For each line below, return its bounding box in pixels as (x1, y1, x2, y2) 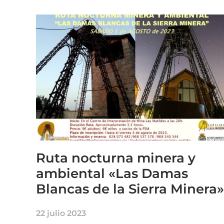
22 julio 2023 (36, 208, 86, 218)
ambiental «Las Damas (36, 165, 188, 181)
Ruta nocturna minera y (36, 149, 195, 166)
